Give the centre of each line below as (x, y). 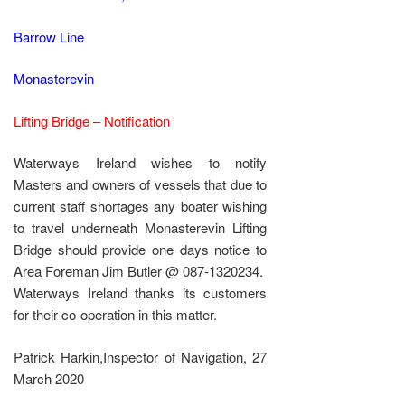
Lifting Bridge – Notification (92, 120)
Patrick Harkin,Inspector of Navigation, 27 (141, 356)
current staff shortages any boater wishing (141, 206)
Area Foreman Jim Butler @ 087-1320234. (138, 271)
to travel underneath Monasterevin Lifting (141, 228)
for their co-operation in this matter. (115, 315)
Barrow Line (49, 36)
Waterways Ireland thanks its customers (141, 293)
